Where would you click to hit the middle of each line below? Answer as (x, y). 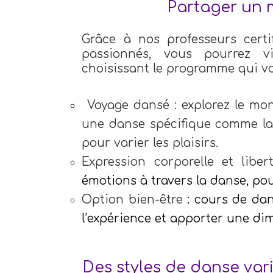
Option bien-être (135, 200)
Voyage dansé (130, 105)
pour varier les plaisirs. (150, 143)
